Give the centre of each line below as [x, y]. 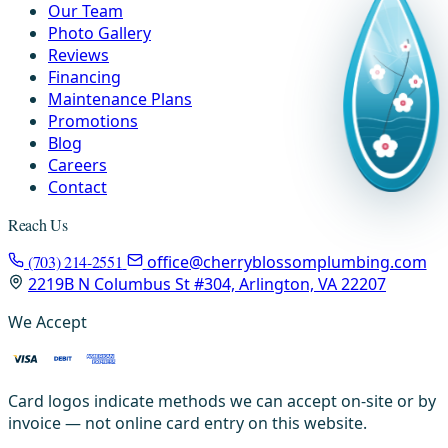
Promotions [93, 120]
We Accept [47, 321]
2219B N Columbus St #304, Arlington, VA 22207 [207, 283]
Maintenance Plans [120, 98]
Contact [77, 186]
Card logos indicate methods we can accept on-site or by [222, 400]
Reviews [78, 54]
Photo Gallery [99, 32]
